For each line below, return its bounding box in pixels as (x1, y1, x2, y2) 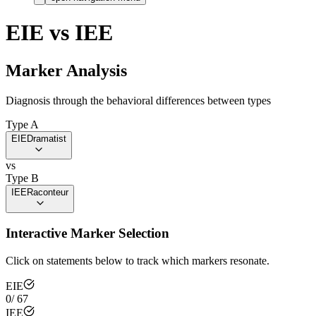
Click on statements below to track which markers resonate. (6, 255, 269, 267)
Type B (6, 171, 39, 184)
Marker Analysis (6, 61, 127, 80)
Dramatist (27, 133, 66, 144)
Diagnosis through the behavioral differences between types (6, 94, 271, 107)
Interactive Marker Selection (6, 226, 169, 241)
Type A (6, 118, 39, 130)
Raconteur (27, 186, 68, 197)
